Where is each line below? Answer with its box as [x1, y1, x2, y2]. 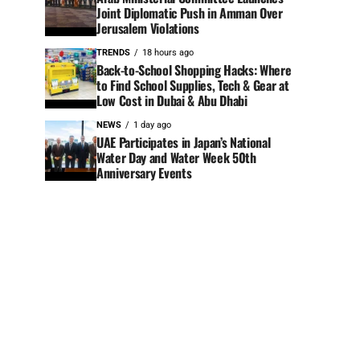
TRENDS [96, 47, 130, 59]
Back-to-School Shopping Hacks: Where [96, 60, 292, 80]
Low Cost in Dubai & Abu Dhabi [96, 91, 247, 111]
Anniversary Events [96, 163, 192, 183]
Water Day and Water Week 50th [96, 148, 256, 168]
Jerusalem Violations [96, 18, 199, 39]
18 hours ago [142, 47, 194, 59]
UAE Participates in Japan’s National [96, 133, 271, 153]
